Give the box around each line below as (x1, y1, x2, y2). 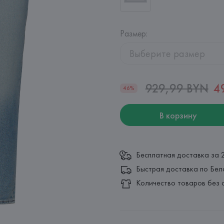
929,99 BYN (145, 80, 208, 96)
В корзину (159, 109, 197, 121)
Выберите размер (129, 47, 205, 60)
